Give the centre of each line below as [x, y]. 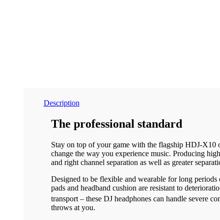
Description [61, 103]
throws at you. [73, 208]
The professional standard [116, 124]
